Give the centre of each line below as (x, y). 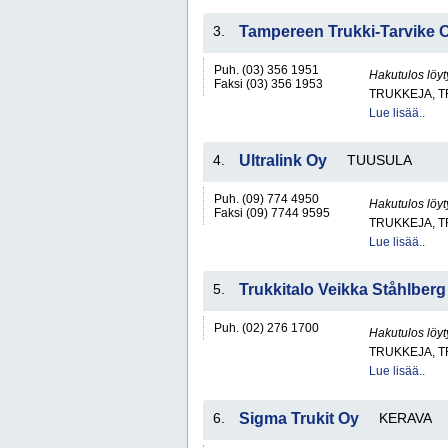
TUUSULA (379, 160)
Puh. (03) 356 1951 (266, 70)
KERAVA (405, 418)
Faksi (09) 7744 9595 (272, 213)
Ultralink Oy (283, 160)
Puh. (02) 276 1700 (266, 328)
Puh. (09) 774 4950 (266, 199)
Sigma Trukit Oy (299, 418)
